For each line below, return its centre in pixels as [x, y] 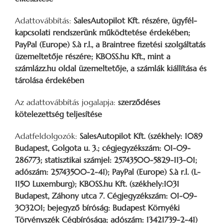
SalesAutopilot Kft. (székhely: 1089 [141, 136]
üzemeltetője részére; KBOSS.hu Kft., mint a [93, 56]
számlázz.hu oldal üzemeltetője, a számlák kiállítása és [111, 68]
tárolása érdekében [50, 80]
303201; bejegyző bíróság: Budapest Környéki [97, 207]
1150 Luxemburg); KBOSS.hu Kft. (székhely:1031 [97, 183]
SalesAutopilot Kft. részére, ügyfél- [135, 20]
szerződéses [139, 102]
